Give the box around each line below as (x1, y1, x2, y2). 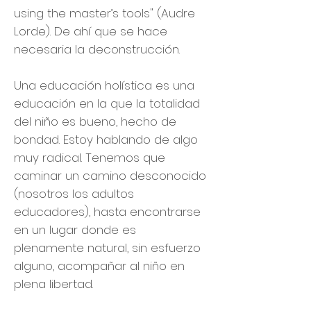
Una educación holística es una (14, 77, 194, 94)
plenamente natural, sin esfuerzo (14, 239, 201, 256)
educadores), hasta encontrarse (14, 203, 201, 220)
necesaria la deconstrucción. (14, 41, 180, 58)
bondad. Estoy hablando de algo (14, 131, 198, 148)
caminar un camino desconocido (14, 167, 206, 184)
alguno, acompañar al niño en (14, 258, 185, 274)
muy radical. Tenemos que (14, 149, 165, 166)
